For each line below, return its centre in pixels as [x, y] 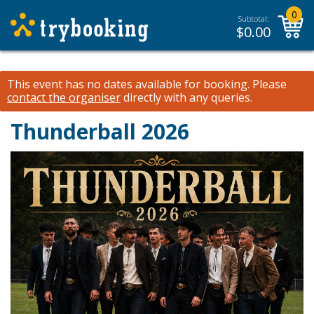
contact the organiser [64, 97]
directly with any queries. [186, 97]
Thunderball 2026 [100, 131]
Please [268, 84]
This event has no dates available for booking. [128, 84]
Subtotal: [253, 19]
